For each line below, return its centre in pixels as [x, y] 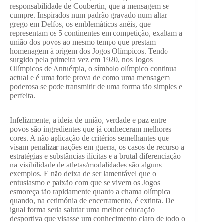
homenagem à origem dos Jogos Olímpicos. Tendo [89, 51]
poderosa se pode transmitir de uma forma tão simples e [96, 87]
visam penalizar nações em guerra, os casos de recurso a [97, 147]
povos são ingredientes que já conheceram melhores [91, 129]
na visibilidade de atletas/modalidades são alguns [86, 165]
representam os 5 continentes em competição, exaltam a [96, 33]
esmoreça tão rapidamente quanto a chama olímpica [90, 192]
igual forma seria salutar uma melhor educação [82, 210]
